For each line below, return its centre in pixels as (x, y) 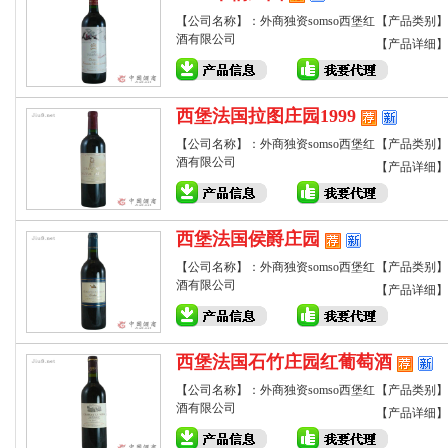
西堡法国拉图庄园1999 (266, 116)
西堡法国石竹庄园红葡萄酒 (284, 362)
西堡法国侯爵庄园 (248, 239)
